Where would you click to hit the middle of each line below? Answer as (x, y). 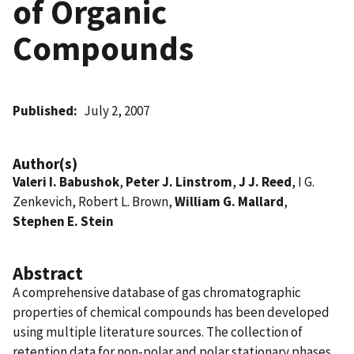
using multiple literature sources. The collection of (158, 331)
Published (43, 110)
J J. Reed (265, 181)
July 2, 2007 (117, 110)
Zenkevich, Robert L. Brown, (94, 201)
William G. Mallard (229, 201)
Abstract (48, 273)
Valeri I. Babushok (66, 181)
